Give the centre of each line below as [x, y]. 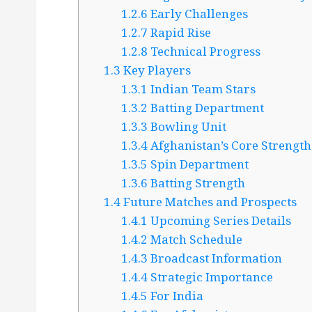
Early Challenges [198, 14]
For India [176, 296]
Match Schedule [195, 240]
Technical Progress [204, 52]
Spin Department [198, 164]
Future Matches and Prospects [208, 202]
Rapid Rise [180, 33]
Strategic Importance [211, 277]
